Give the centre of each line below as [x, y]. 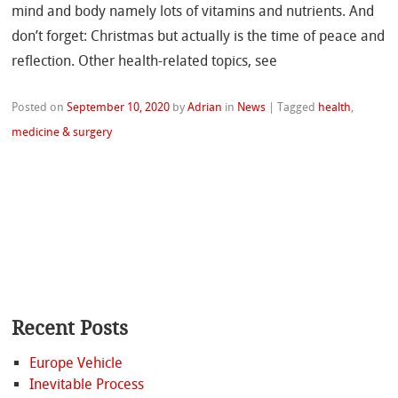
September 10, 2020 [119, 107]
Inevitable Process [86, 384]
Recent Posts [70, 328]
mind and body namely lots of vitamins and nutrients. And [193, 11]
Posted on [40, 107]
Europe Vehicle [76, 362]
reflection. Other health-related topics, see [145, 60]
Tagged [298, 107]
